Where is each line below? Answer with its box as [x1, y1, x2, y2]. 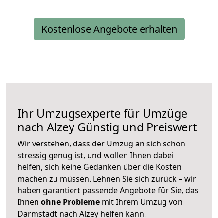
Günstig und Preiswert [74, 119, 197, 135]
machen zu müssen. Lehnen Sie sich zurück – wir [18, 173, 196, 184]
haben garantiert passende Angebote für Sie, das [18, 185, 199, 196]
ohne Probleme [41, 197, 100, 208]
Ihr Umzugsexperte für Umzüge [18, 106, 187, 122]
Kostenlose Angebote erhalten [41, 22, 177, 36]
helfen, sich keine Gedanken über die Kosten [18, 162, 182, 173]
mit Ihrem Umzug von [100, 197, 182, 208]
